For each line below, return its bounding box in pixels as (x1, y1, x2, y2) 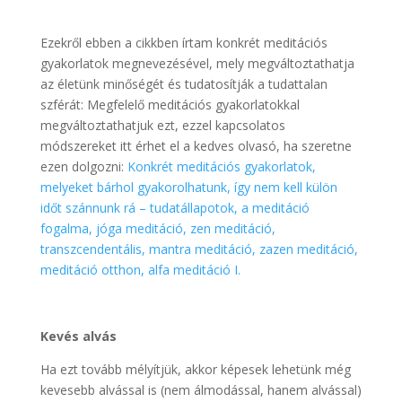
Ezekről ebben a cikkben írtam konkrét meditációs (39, 33, 328, 51)
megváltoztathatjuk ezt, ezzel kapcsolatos (39, 116, 285, 134)
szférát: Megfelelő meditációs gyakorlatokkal (39, 95, 300, 113)
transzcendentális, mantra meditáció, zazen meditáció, (39, 240, 358, 258)
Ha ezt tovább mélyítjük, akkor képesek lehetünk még (39, 360, 351, 378)
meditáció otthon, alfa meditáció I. (39, 260, 240, 278)
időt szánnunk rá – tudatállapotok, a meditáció (39, 198, 310, 216)
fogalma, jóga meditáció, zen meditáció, (39, 219, 275, 237)
